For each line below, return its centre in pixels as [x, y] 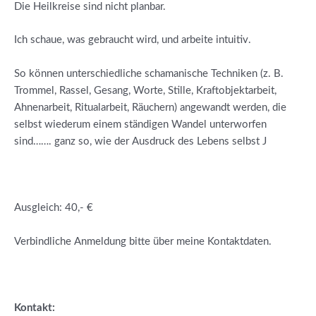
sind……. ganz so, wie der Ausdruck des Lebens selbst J [140, 141]
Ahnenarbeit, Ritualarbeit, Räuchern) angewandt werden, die [150, 107]
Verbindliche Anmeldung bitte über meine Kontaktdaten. [143, 241]
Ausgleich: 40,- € [54, 208]
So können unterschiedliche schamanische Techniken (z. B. [149, 73]
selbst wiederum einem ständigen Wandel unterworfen [140, 124]
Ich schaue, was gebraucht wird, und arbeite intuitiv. [133, 40]
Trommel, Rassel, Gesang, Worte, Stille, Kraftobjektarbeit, [145, 90]
